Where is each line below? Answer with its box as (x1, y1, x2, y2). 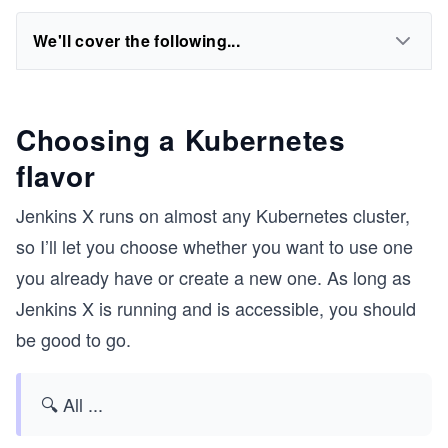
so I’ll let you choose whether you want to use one (16, 233, 413, 259)
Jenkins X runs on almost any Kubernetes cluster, (16, 202, 410, 228)
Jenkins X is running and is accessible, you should (16, 295, 416, 321)
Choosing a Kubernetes (16, 119, 346, 160)
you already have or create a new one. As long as (16, 264, 411, 290)
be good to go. (16, 326, 131, 352)
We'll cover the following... (33, 29, 241, 52)
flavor (16, 155, 96, 196)
